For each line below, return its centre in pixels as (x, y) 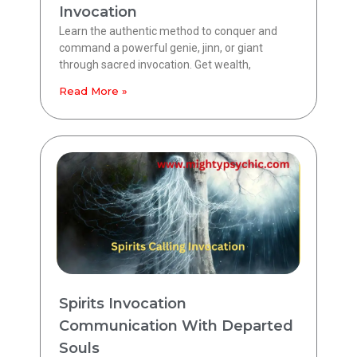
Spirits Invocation (123, 303)
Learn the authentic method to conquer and (168, 31)
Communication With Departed (176, 326)
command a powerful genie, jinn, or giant (161, 47)
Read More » (93, 90)
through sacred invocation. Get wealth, (155, 64)
